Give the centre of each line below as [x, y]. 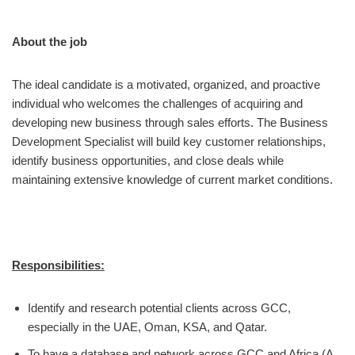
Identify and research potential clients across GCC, [159, 307]
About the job [50, 41]
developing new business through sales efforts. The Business [170, 122]
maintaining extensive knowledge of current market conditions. [172, 179]
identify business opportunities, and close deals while [148, 160]
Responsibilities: [58, 265]
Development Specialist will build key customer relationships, [169, 141]
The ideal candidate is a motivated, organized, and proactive [166, 84]
